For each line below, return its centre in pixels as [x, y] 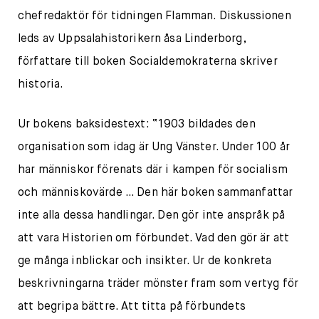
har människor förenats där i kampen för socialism [153, 170]
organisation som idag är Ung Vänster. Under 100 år [154, 147]
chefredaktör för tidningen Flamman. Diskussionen [155, 16]
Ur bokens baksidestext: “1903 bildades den [137, 125]
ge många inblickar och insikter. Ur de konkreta [145, 261]
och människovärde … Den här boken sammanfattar [156, 193]
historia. [41, 85]
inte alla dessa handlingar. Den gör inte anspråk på [152, 216]
